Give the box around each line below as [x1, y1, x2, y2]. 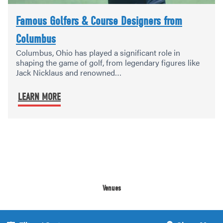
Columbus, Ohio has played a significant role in [16, 46, 180, 58]
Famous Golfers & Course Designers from [16, 13, 182, 28]
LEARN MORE [18, 91, 61, 103]
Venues [102, 183, 121, 193]
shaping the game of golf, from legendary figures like [16, 56, 200, 68]
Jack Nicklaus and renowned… [16, 66, 121, 78]
